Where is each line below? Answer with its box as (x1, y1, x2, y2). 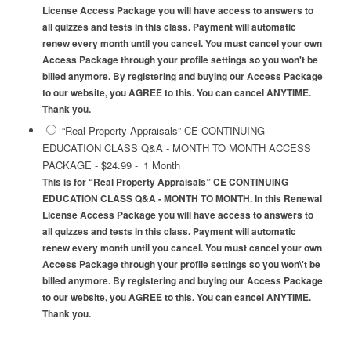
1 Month (143, 157, 180, 173)
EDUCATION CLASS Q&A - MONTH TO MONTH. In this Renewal (42, 192, 322, 206)
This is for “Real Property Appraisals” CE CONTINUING (42, 175, 288, 190)
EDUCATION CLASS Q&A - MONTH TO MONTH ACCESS (42, 140, 311, 156)
